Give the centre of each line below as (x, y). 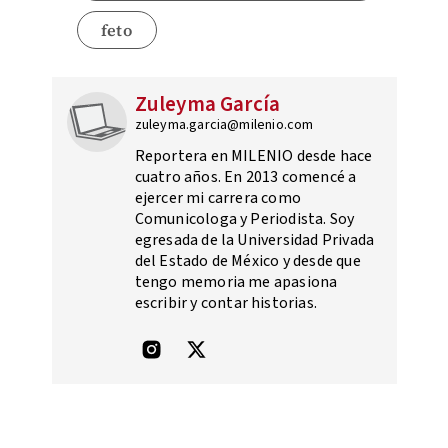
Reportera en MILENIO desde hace (253, 156)
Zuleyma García (207, 104)
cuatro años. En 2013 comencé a (245, 177)
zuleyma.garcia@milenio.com (224, 125)
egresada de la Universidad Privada (254, 240)
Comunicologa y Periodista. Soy (244, 219)
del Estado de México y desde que (247, 261)
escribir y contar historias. (226, 303)
